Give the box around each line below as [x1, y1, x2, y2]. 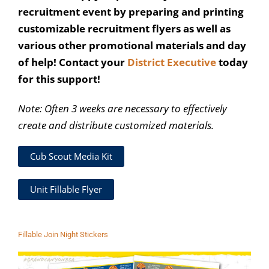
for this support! [18, 71, 103, 86]
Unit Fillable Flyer [30, 183, 102, 196]
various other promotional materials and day [18, 38, 246, 52]
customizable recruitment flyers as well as [18, 21, 231, 35]
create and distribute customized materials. [18, 118, 214, 133]
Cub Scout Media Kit [30, 150, 112, 163]
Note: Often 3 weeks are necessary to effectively [18, 101, 227, 116]
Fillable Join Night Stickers [18, 230, 108, 240]
